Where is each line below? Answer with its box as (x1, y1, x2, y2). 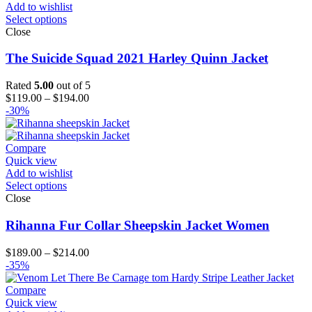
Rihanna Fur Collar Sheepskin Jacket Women (6, 217, 270, 233)
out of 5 (54, 79, 91, 92)
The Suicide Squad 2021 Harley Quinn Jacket (6, 51, 268, 66)
